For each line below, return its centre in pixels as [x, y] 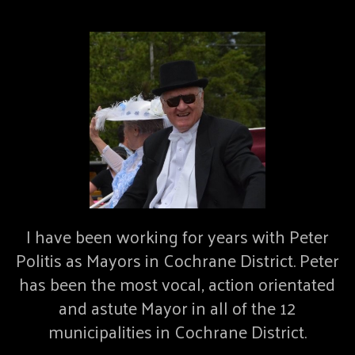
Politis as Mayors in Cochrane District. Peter [177, 260]
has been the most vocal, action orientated [177, 283]
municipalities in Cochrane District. [177, 331]
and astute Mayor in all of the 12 [177, 307]
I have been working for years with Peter [177, 236]
